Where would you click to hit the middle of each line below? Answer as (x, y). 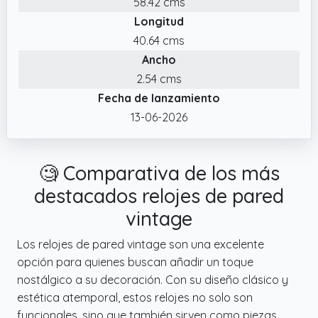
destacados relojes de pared (159, 196)
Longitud (159, 21)
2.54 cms (159, 78)
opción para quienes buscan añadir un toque (135, 262)
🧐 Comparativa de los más (159, 173)
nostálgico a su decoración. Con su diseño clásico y (153, 279)
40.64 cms (159, 40)
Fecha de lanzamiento (159, 98)
